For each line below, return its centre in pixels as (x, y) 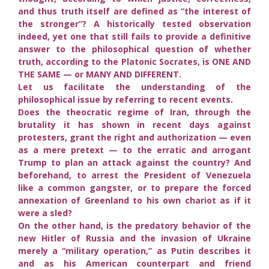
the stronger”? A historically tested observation (134, 23)
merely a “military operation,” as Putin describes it (134, 250)
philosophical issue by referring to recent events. (125, 99)
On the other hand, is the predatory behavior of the (134, 225)
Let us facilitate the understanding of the (134, 86)
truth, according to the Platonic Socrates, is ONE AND (134, 61)
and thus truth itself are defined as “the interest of (134, 11)
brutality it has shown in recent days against (134, 124)
